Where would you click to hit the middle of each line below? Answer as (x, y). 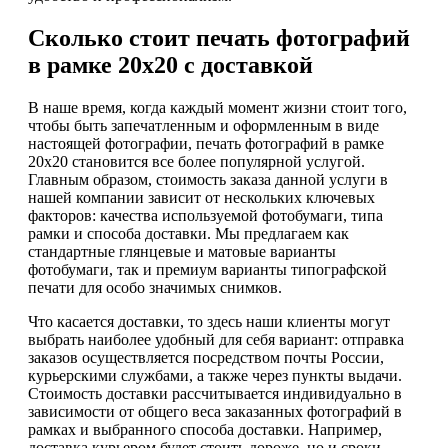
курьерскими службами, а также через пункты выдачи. (215, 375)
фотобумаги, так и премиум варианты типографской (207, 269)
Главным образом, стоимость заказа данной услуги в (208, 179)
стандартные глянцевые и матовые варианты (182, 251)
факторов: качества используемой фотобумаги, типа (205, 215)
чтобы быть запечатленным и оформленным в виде (203, 125)
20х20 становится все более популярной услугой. (196, 161)
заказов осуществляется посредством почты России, (206, 357)
